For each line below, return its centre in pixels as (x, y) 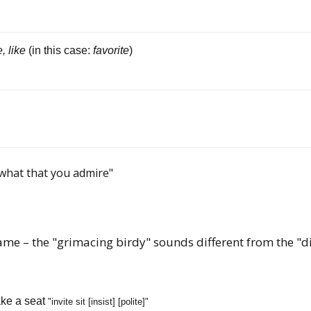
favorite (111, 51)
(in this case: (61, 51)
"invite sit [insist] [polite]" (98, 302)
